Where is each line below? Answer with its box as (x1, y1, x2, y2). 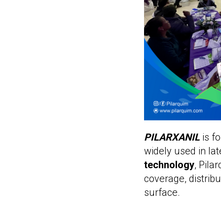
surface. (144, 186, 180, 198)
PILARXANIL (144, 131, 200, 143)
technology (144, 158, 194, 171)
